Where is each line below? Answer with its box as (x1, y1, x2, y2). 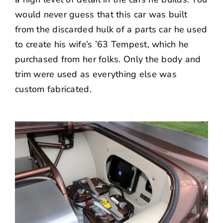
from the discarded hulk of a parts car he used (14, 23, 208, 35)
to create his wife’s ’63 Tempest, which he (14, 38, 189, 50)
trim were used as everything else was (14, 68, 177, 80)
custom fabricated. (14, 83, 92, 95)
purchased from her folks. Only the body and (14, 53, 201, 65)
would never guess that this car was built (14, 8, 188, 20)
